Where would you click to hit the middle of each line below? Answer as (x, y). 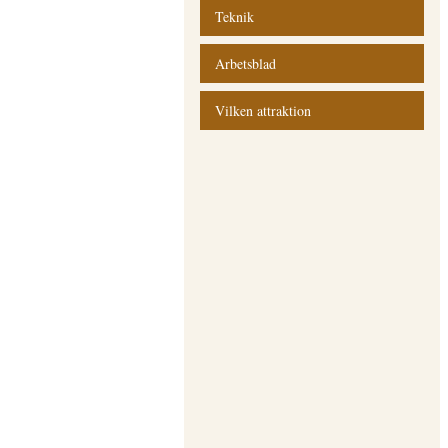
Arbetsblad (245, 63)
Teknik (234, 16)
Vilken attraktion (263, 110)
